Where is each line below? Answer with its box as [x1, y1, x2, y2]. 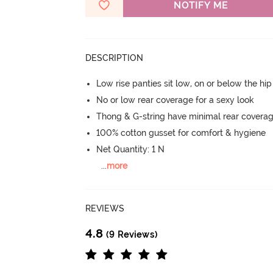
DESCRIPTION [85, 52, 144, 63]
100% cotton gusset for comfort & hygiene [96, 127, 266, 138]
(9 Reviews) [103, 229, 158, 239]
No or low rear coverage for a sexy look [96, 94, 255, 105]
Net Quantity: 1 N [96, 144, 165, 154]
